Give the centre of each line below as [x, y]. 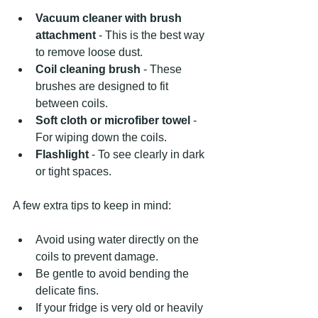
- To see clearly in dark [148, 154]
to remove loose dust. [89, 52]
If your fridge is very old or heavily [121, 307]
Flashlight [62, 154]
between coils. [72, 103]
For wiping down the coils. [101, 137]
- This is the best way [152, 35]
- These [163, 69]
